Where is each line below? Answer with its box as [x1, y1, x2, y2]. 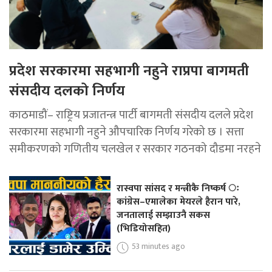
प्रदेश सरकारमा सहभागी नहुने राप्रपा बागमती [9, 59, 249, 84]
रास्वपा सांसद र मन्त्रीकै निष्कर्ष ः [117, 180, 240, 197]
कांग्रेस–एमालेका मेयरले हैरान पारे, [117, 194, 241, 211]
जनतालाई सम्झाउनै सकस [117, 207, 211, 224]
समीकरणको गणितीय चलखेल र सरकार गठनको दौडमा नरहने [9, 139, 261, 159]
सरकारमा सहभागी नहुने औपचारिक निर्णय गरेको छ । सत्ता [9, 122, 244, 142]
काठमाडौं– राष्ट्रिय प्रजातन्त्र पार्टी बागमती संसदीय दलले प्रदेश [9, 105, 253, 125]
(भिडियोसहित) [117, 220, 171, 237]
